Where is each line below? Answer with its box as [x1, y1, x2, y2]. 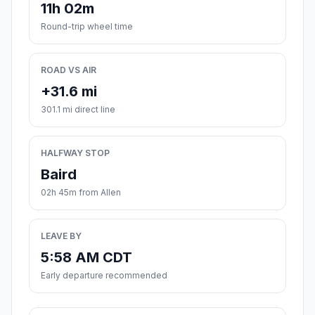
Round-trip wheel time [41, 21, 133, 32]
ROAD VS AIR [41, 65, 96, 76]
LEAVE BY [41, 231, 82, 242]
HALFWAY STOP [41, 148, 110, 159]
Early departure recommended [41, 270, 167, 281]
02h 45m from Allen [41, 187, 121, 198]
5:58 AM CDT [41, 249, 132, 266]
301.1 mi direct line [41, 104, 115, 115]
